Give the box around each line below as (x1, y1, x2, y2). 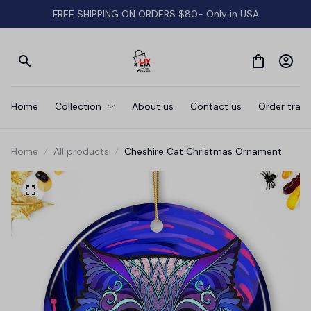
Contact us (190, 99, 242, 112)
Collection (55, 99, 101, 112)
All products (53, 145, 109, 158)
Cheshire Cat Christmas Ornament (124, 145, 282, 158)
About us (132, 99, 174, 112)
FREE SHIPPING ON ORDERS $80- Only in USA (52, 7, 259, 20)
